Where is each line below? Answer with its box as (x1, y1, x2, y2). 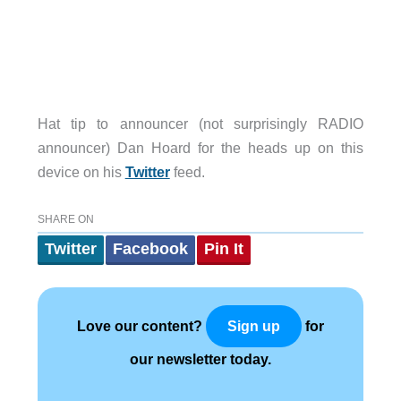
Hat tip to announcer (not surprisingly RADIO (37, 115, 364, 132)
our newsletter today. (130, 351, 271, 368)
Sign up (227, 319, 280, 335)
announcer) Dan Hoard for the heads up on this (37, 139, 364, 156)
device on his (37, 163, 125, 180)
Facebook (112, 240, 188, 259)
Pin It (203, 240, 243, 259)
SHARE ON (37, 213, 94, 226)
